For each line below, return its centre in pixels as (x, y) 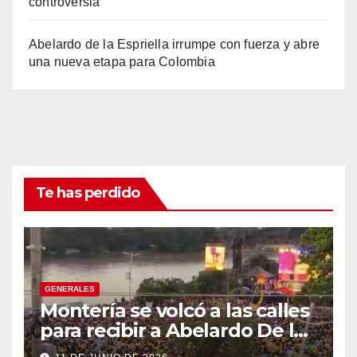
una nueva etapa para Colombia (122, 62)
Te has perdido (88, 193)
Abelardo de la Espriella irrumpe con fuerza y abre (175, 45)
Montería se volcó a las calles (175, 310)
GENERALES (70, 288)
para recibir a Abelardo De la (173, 330)
